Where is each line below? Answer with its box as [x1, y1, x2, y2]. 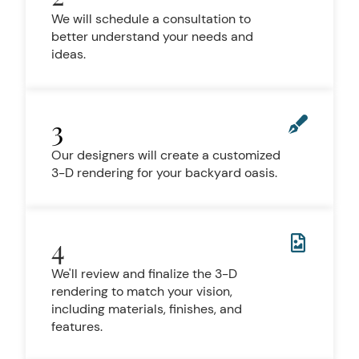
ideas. [51, 46, 86, 63]
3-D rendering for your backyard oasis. [51, 164, 277, 181]
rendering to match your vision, [51, 283, 232, 300]
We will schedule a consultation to [51, 10, 251, 27]
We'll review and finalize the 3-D [51, 265, 237, 282]
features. [51, 318, 103, 335]
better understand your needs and [51, 28, 253, 45]
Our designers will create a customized [51, 147, 280, 163]
